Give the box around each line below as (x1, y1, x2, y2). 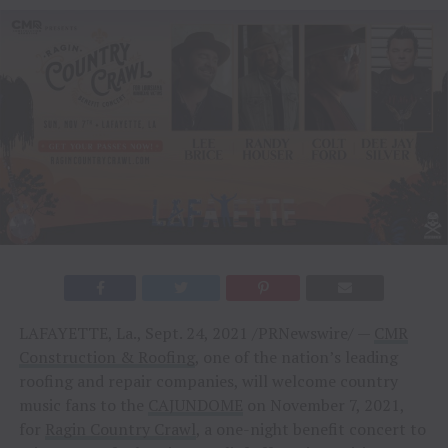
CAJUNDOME (147, 393, 243, 416)
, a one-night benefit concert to (195, 417, 426, 440)
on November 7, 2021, (242, 393, 404, 416)
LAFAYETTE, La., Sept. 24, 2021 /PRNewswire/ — (18, 321, 374, 344)
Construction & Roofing (18, 345, 195, 368)
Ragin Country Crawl (44, 417, 196, 440)
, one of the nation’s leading (194, 345, 398, 368)
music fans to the (18, 393, 148, 416)
